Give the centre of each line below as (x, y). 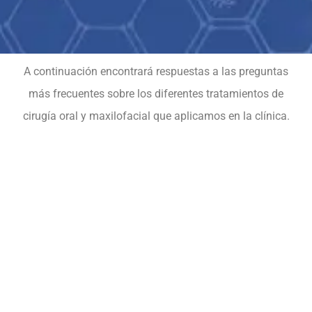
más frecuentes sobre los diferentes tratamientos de (156, 94)
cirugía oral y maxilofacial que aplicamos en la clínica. (156, 116)
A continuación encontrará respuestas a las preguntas (156, 71)
